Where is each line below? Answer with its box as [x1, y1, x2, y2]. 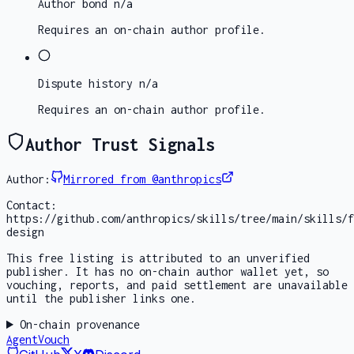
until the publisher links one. [6, 292, 196, 306]
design [6, 225, 44, 239]
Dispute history [38, 77, 133, 91]
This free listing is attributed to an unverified [6, 251, 310, 265]
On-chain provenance [19, 318, 140, 332]
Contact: [6, 198, 57, 213]
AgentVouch [6, 333, 70, 347]
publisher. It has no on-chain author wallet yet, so [6, 265, 329, 279]
